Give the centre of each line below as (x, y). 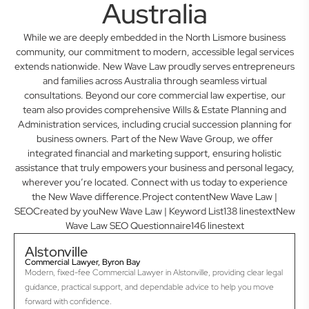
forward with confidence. (68, 302)
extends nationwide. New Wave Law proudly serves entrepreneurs (154, 67)
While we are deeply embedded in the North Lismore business (154, 38)
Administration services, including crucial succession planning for (154, 124)
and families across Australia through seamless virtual (154, 81)
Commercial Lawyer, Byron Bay (82, 262)
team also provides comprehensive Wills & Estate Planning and (154, 110)
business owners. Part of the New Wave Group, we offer (154, 139)
